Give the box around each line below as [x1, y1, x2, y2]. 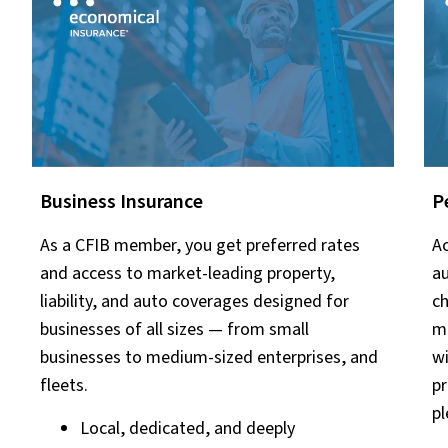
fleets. [40, 372, 88, 398]
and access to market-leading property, [40, 260, 335, 286]
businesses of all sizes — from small [40, 316, 309, 342]
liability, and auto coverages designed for [40, 288, 349, 314]
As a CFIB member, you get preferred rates [40, 232, 360, 258]
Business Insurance [40, 187, 203, 216]
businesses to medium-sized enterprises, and [40, 344, 378, 370]
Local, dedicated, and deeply [80, 415, 295, 441]
